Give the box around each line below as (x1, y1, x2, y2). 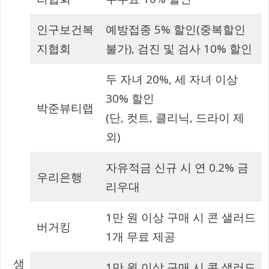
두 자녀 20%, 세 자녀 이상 (105, 71, 238, 87)
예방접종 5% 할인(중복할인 (105, 21, 246, 37)
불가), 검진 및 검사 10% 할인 (105, 40, 252, 56)
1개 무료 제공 (105, 228, 175, 244)
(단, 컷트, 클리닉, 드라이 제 (105, 109, 244, 125)
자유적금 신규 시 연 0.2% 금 (105, 159, 249, 175)
